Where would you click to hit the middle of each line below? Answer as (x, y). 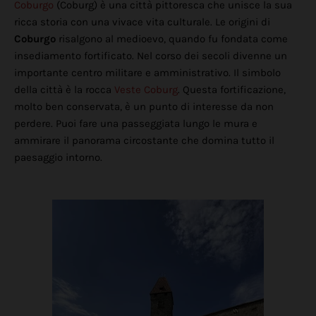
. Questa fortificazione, (232, 90)
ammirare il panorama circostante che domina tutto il (144, 141)
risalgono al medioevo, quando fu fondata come (173, 39)
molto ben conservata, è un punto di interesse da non (144, 107)
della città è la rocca (64, 90)
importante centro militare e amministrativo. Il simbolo (147, 73)
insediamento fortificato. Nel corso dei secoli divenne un (151, 56)
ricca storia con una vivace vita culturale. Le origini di (142, 22)
